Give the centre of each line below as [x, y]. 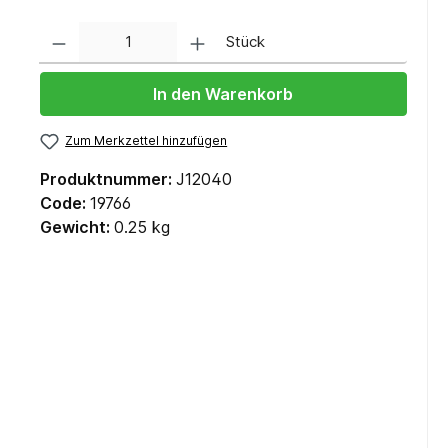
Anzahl [58, 29]
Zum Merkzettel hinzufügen [146, 140]
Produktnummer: [107, 179]
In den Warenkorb [223, 94]
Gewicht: [76, 227]
